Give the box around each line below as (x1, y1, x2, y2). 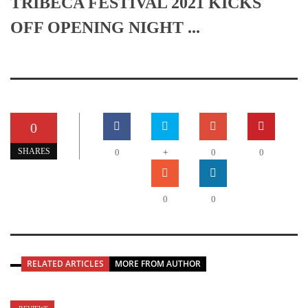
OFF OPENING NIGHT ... (10, 19, 200, 37)
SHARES (17, 146, 50, 157)
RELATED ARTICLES (27, 258, 104, 270)
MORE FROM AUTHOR (115, 258, 201, 270)
